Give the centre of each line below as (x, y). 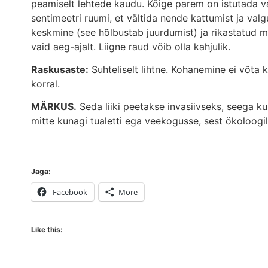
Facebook (70, 192)
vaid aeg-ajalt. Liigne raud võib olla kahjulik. (131, 46)
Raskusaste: (60, 69)
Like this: (47, 230)
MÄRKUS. (54, 107)
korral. (45, 83)
